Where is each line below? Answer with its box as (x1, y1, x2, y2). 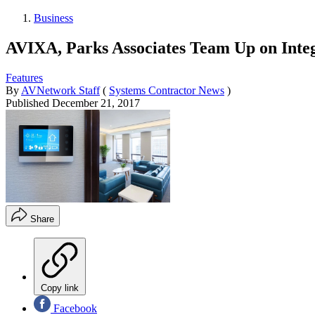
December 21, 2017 (52, 96, 140, 109)
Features (6, 71, 43, 84)
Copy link (41, 282, 79, 293)
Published (6, 96, 52, 109)
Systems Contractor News (109, 84, 224, 96)
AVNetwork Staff (21, 84, 100, 96)
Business (34, 11, 73, 24)
